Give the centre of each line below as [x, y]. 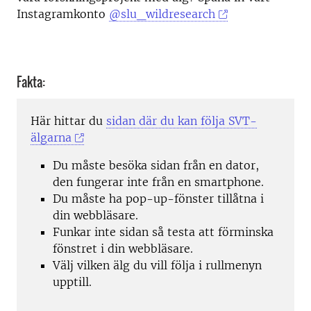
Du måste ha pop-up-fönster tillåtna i [158, 199]
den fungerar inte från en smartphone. [158, 182]
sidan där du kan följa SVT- [182, 121]
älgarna [51, 138]
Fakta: [31, 82]
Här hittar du [68, 121]
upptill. [72, 282]
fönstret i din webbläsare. [123, 249]
